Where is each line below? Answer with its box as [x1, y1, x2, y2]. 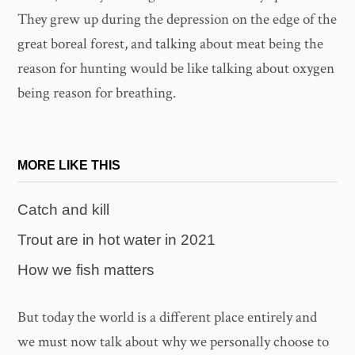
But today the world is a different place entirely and [17, 307, 318, 327]
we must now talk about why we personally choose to [17, 331, 330, 352]
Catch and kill [17, 201, 110, 219]
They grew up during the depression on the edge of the [17, 10, 338, 30]
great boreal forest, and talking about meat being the [17, 34, 324, 55]
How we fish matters [17, 261, 155, 279]
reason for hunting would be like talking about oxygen [17, 59, 335, 79]
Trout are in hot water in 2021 [17, 231, 216, 249]
